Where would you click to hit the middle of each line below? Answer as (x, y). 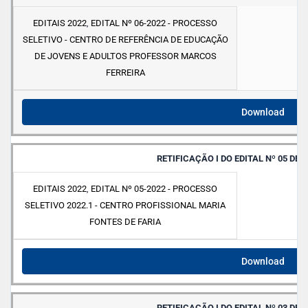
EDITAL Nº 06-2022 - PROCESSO (154, 23)
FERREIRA (125, 73)
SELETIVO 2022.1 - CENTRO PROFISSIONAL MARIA (125, 206)
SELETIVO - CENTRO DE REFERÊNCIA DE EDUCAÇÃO (125, 40)
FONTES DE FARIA (125, 222)
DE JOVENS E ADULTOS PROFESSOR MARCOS (125, 56)
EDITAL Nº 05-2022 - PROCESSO (154, 189)
